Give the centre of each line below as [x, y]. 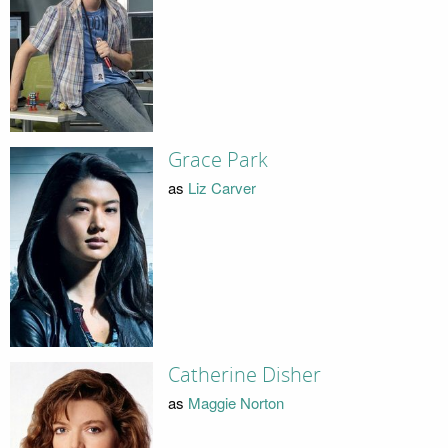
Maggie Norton [235, 403]
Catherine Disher [244, 374]
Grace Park [217, 159]
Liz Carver [221, 188]
